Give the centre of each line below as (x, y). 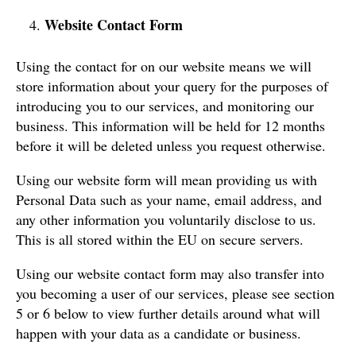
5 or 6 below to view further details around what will (168, 313)
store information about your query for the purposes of (172, 85)
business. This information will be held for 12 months (170, 125)
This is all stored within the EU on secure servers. (160, 239)
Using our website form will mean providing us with (166, 179)
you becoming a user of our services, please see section (175, 293)
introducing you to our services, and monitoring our (165, 105)
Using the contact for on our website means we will (164, 66)
